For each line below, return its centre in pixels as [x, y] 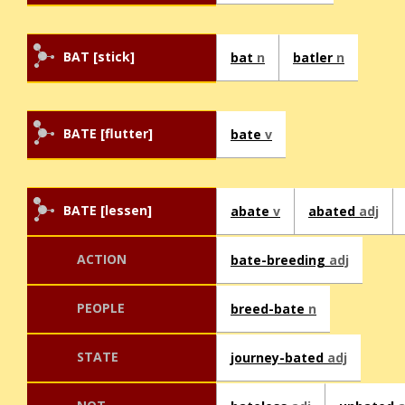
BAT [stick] [99, 57]
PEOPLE [101, 308]
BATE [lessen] [108, 211]
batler [315, 58]
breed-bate [269, 309]
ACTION [102, 259]
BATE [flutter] [108, 134]
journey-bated [279, 358]
